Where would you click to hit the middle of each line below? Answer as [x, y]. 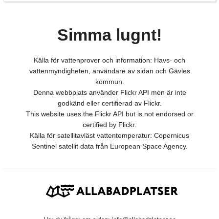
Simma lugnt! [109, 35]
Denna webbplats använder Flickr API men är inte [109, 93]
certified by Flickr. [109, 125]
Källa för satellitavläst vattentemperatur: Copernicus [109, 136]
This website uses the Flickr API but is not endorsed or [109, 114]
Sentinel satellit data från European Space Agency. [109, 146]
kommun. [109, 82]
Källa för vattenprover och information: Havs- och [109, 60]
